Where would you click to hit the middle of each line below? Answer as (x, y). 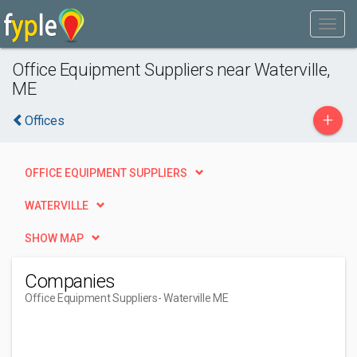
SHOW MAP (54, 238)
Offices (45, 121)
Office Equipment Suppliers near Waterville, (171, 69)
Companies (70, 281)
